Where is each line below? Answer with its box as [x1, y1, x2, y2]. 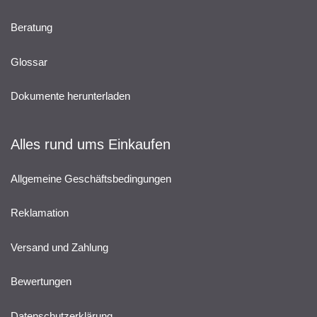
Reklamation [11, 207, 69, 219]
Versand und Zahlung [11, 241, 108, 253]
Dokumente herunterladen [11, 90, 130, 102]
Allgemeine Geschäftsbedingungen [11, 172, 171, 185]
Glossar [11, 55, 47, 68]
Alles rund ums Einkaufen [11, 137, 171, 152]
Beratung [11, 21, 52, 33]
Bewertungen [11, 275, 71, 287]
